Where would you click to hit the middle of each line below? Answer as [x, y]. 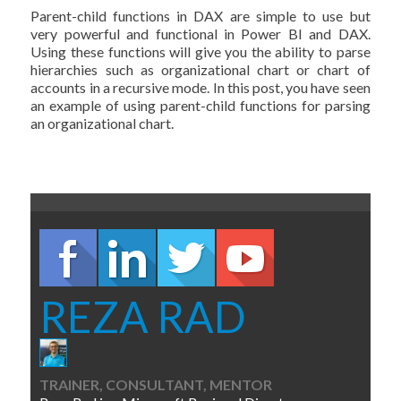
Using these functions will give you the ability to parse [200, 51]
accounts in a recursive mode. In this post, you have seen [200, 87]
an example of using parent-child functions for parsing [200, 105]
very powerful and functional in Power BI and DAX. [200, 34]
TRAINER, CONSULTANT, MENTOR [156, 384]
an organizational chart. [102, 123]
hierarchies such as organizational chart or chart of [200, 69]
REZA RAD [143, 316]
